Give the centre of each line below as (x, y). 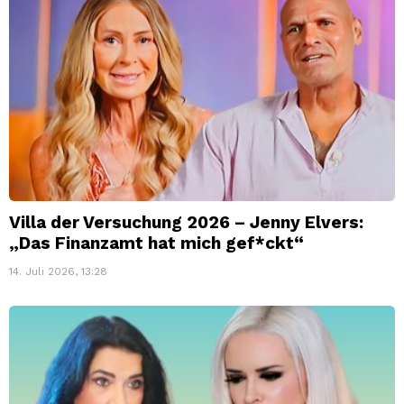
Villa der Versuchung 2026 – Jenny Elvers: (186, 222)
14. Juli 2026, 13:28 (58, 271)
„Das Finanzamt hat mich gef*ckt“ (156, 243)
